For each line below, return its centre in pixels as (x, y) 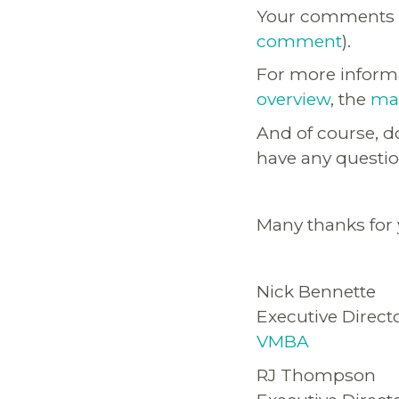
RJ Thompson (316, 375)
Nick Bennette (316, 292)
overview (293, 99)
